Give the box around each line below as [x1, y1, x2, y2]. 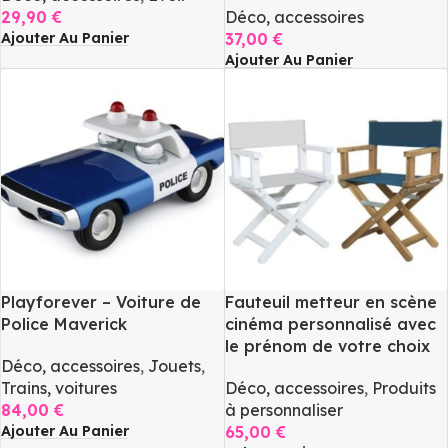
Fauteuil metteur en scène [224, 292, 437, 313]
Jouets [148, 356, 201, 377]
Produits [371, 378, 436, 399]
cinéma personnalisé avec [224, 314, 436, 335]
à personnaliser [224, 400, 343, 421]
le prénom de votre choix [224, 336, 430, 357]
